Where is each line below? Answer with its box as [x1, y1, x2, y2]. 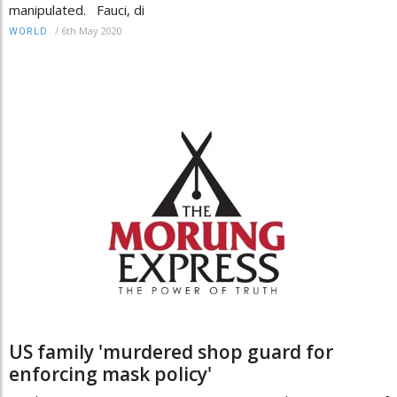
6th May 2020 [61, 23, 122, 37]
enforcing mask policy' [9, 362, 212, 387]
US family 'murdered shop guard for [9, 339, 333, 365]
